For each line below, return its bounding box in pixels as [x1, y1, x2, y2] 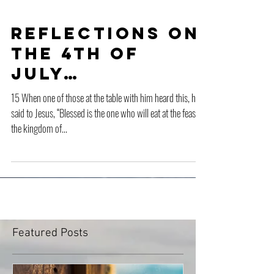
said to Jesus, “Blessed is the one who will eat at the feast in [11, 133, 206, 148]
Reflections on [11, 50, 200, 71]
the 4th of [11, 70, 139, 91]
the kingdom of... [11, 148, 67, 163]
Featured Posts [12, 254, 88, 268]
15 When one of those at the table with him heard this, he [11, 117, 199, 133]
